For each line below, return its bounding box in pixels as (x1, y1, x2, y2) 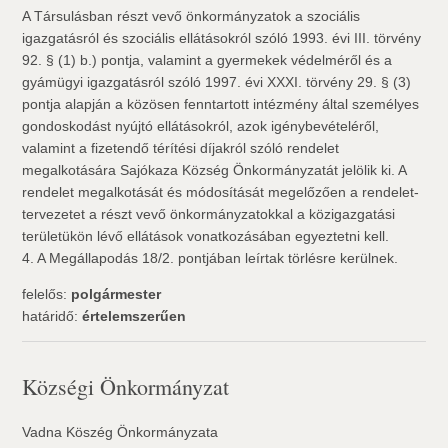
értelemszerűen (82, 308, 187, 324)
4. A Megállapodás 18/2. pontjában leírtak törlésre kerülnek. (22, 250, 399, 266)
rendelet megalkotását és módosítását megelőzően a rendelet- (22, 184, 420, 200)
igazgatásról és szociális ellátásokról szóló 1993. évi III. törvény (22, 30, 422, 46)
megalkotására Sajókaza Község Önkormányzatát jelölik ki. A (22, 162, 407, 178)
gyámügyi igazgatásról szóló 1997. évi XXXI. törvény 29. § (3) (22, 74, 412, 90)
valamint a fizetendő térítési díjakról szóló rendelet (22, 140, 340, 156)
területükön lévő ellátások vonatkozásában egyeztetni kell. (22, 228, 390, 244)
